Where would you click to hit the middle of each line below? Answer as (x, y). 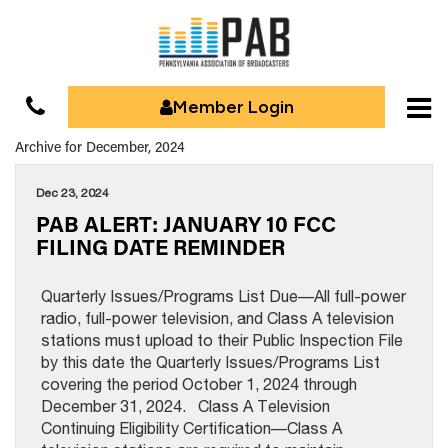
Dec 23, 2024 (72, 193)
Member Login (233, 107)
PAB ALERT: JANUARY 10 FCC (186, 223)
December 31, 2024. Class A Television (185, 406)
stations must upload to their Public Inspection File (222, 340)
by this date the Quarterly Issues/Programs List (210, 362)
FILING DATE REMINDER (160, 246)
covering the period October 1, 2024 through (199, 384)
